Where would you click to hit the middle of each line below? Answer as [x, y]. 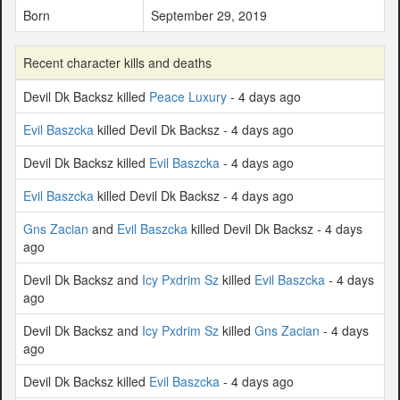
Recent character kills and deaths [117, 62]
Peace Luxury [188, 96]
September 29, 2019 [209, 15]
